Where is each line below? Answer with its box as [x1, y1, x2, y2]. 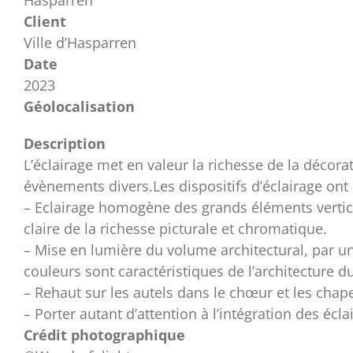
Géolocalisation [24, 96, 135, 116]
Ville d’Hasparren [24, 32, 136, 52]
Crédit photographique [24, 325, 185, 344]
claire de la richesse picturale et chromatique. [24, 218, 327, 238]
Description [24, 133, 106, 153]
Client [24, 11, 66, 31]
